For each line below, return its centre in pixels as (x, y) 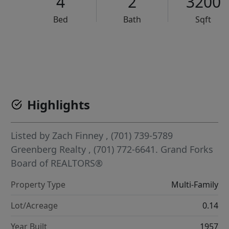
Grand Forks (187, 150)
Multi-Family (194, 185)
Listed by (32, 136)
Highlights (59, 105)
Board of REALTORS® (57, 163)
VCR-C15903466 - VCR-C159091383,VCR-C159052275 (138, 51)
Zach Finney (78, 136)
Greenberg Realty (50, 150)
